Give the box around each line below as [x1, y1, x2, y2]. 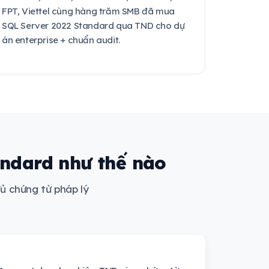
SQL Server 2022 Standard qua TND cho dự [2, 20, 185, 31]
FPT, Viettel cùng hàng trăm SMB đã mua [2, 5, 175, 17]
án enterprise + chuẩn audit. [2, 34, 120, 46]
